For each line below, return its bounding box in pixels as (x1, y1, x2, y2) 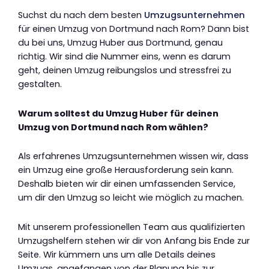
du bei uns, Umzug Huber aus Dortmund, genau (18, 37, 223, 49)
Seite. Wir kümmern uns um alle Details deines (18, 248, 216, 261)
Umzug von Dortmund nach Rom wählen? (18, 121, 208, 133)
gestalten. (18, 78, 62, 91)
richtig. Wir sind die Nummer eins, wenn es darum (18, 50, 231, 63)
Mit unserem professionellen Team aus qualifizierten (18, 220, 245, 233)
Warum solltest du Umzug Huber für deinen (18, 107, 219, 119)
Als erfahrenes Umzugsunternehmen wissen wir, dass (18, 150, 249, 163)
